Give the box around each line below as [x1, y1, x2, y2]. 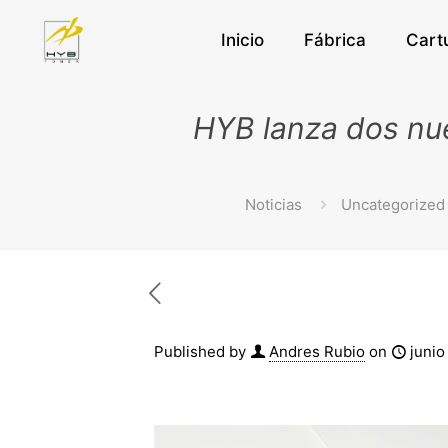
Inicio [221, 30, 264, 50]
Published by [154, 342, 246, 361]
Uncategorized [340, 195, 445, 214]
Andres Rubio [269, 342, 365, 361]
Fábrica [304, 30, 366, 50]
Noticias [244, 195, 302, 214]
